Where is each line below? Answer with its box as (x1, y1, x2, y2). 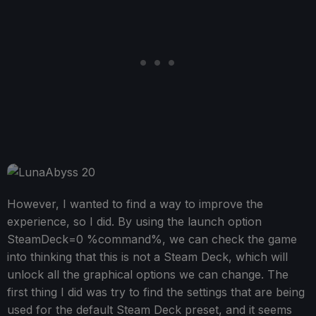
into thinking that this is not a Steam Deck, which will (7, 250, 288, 265)
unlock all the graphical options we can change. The (7, 267, 288, 282)
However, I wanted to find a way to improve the (7, 197, 263, 212)
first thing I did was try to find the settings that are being (7, 285, 305, 300)
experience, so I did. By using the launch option (7, 214, 262, 229)
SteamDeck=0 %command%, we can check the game (7, 232, 297, 247)
